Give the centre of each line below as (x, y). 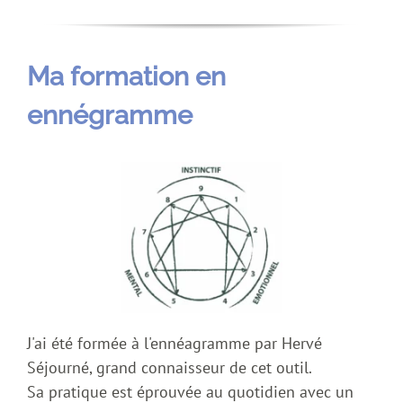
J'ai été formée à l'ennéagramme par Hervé (175, 343)
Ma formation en (126, 77)
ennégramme (110, 116)
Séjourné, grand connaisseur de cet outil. (170, 367)
